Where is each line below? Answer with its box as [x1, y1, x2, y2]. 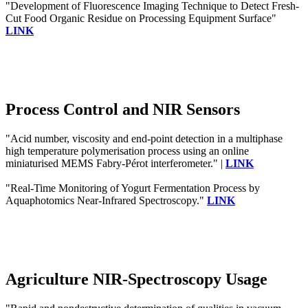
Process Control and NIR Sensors [5, 100, 240, 119]
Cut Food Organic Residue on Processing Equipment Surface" [5, 12, 276, 25]
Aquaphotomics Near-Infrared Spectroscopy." [5, 195, 207, 207]
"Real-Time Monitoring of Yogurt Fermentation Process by [5, 182, 260, 195]
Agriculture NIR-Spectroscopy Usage [5, 270, 267, 289]
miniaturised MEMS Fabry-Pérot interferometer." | [5, 157, 225, 170]
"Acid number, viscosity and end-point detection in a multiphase [5, 133, 283, 145]
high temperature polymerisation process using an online [5, 145, 249, 157]
